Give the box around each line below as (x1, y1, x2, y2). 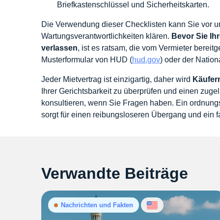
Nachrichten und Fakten (61, 201, 133, 209)
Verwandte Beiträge (41, 165, 188, 182)
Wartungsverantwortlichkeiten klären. (41, 32, 171, 40)
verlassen (41, 44, 78, 52)
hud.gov (132, 55, 160, 64)
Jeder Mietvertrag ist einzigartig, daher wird (41, 75, 192, 83)
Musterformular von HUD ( (41, 55, 132, 64)
